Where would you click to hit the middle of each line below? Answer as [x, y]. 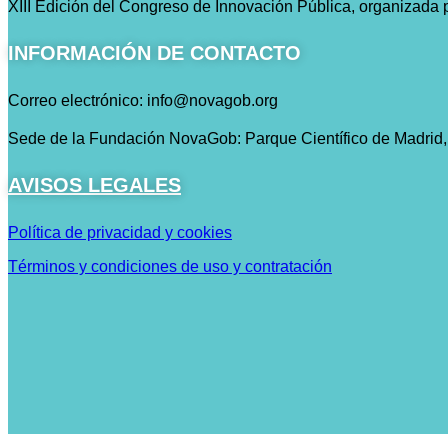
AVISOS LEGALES [94, 185]
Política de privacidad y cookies [120, 233]
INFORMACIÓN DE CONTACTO [154, 53]
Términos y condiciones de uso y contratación [170, 267]
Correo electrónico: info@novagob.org [143, 100]
